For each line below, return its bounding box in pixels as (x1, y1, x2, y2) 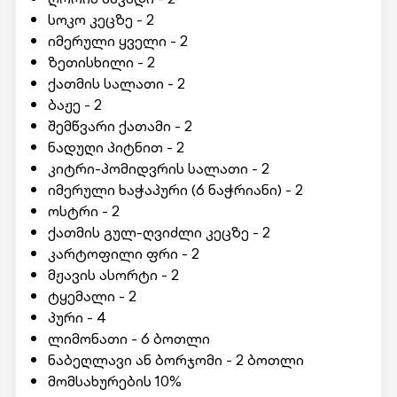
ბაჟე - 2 (47, 94, 102, 115)
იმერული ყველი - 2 (47, 30, 188, 51)
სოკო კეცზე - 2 (47, 9, 154, 30)
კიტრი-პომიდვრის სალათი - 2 (47, 158, 269, 179)
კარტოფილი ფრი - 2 (47, 243, 199, 264)
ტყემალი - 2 (47, 285, 136, 307)
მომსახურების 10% (47, 370, 182, 392)
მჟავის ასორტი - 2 (47, 264, 179, 285)
